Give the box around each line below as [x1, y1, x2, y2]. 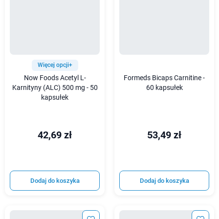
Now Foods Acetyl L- [23, 73, 86, 82]
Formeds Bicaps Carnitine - [124, 73, 205, 82]
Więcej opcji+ [37, 61, 72, 68]
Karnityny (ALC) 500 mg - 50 [12, 83, 98, 92]
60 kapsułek [146, 83, 183, 92]
